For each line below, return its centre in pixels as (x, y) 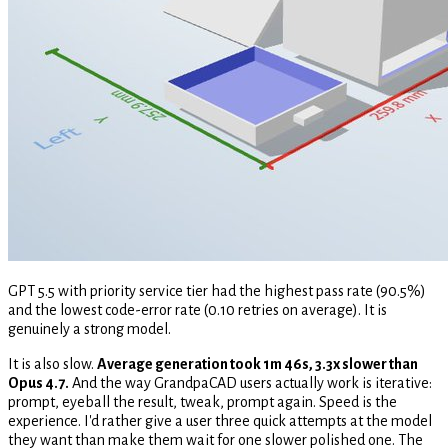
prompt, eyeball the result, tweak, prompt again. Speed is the (202, 402)
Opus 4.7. (38, 383)
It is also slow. (52, 364)
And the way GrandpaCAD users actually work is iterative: (250, 383)
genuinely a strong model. (89, 329)
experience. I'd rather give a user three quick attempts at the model (220, 421)
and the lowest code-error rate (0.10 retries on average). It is (197, 310)
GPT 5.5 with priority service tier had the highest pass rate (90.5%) (217, 291)
